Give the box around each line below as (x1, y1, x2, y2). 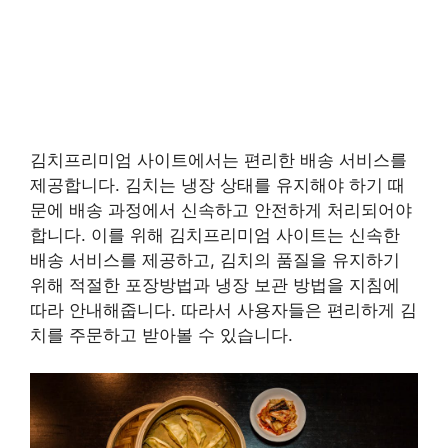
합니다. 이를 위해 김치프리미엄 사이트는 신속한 (30, 224, 400, 245)
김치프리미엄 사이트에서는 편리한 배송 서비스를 (30, 149, 407, 170)
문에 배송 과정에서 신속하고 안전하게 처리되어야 (30, 199, 412, 220)
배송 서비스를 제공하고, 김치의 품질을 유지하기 (30, 249, 400, 270)
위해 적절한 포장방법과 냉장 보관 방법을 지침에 (30, 274, 400, 295)
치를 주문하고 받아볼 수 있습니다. (30, 324, 293, 345)
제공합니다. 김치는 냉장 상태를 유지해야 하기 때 (30, 174, 405, 195)
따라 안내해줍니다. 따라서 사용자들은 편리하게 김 (30, 299, 417, 320)
